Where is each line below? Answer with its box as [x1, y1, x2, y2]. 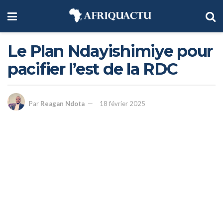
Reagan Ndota [40, 100, 85, 108]
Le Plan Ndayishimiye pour [7, 41, 213, 61]
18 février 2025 [100, 100, 145, 108]
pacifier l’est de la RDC [7, 59, 178, 79]
